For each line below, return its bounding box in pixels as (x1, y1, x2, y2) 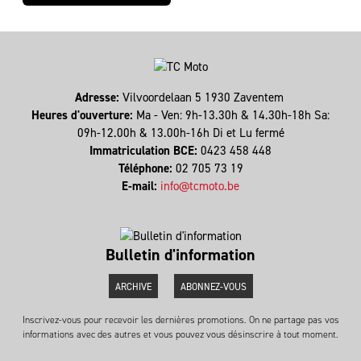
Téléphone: (118, 160, 176, 177)
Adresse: (74, 89, 122, 106)
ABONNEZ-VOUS (180, 280, 247, 293)
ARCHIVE (114, 280, 151, 293)
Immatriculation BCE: (89, 143, 201, 160)
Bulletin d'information (106, 243, 255, 265)
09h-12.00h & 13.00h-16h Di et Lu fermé (77, 125, 284, 142)
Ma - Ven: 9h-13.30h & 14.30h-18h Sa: (136, 107, 330, 124)
